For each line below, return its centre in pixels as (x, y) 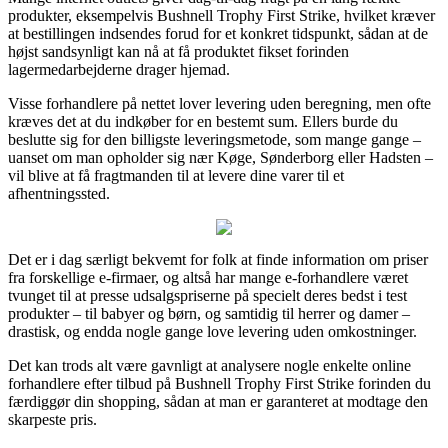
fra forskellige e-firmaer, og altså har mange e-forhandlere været (208, 277)
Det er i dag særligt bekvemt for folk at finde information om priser (218, 259)
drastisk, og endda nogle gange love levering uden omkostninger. (212, 331)
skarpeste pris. (52, 419)
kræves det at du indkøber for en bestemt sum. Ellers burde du (203, 121)
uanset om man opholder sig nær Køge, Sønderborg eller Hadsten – (220, 157)
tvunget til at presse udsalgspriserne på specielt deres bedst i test (207, 295)
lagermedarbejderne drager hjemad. (119, 69)
